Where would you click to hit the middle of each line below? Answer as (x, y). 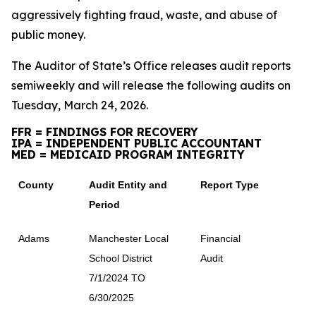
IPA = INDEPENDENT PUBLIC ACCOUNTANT (136, 143)
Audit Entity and (128, 184)
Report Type (230, 184)
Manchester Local (129, 238)
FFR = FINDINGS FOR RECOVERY (105, 132)
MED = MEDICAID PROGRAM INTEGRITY (128, 154)
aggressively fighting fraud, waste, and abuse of (144, 15)
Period (104, 204)
